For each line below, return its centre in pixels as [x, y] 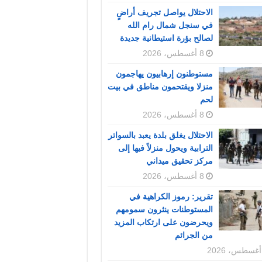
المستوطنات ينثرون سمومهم [164, 210]
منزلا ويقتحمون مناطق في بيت [160, 87]
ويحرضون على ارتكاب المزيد [163, 223]
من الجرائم [194, 235]
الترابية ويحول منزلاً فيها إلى [165, 148]
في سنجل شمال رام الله [170, 25]
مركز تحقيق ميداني [179, 161]
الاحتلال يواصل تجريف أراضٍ [164, 13]
